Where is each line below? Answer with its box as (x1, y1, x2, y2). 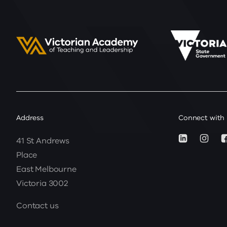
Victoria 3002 (16, 177, 68, 189)
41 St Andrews (16, 135, 69, 146)
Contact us (16, 200, 59, 211)
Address (16, 112, 44, 123)
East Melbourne (16, 163, 77, 175)
